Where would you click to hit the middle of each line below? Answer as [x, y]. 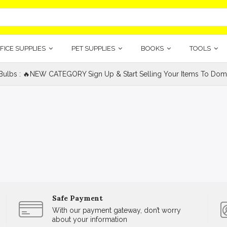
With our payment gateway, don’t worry [117, 210]
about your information [90, 219]
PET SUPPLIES [94, 48]
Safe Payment [78, 198]
